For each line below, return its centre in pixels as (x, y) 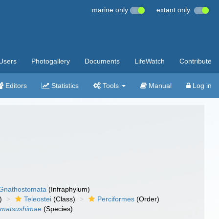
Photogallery (51, 61)
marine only (111, 10)
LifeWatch (150, 61)
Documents (102, 61)
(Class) (64, 199)
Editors (15, 86)
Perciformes (116, 199)
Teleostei (38, 199)
